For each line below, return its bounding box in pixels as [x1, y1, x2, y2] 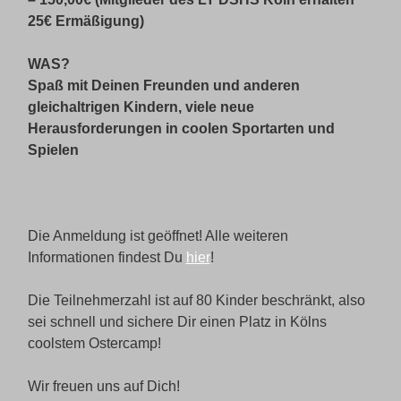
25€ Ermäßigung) [27, 13, 144, 29]
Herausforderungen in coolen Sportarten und [27, 120, 335, 136]
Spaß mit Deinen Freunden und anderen [27, 77, 300, 93]
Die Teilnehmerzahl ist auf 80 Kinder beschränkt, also [27, 292, 365, 308]
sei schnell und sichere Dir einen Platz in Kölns [27, 313, 327, 329]
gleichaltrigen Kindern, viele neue [27, 98, 254, 115]
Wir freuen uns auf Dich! [27, 378, 180, 394]
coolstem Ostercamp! [27, 335, 161, 351]
